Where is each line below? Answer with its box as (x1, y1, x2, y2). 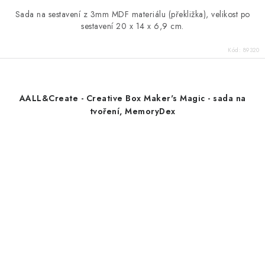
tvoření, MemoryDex (89, 105, 176, 117)
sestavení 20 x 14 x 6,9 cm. (81, 20, 184, 32)
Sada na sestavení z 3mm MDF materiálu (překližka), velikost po (15, 8, 250, 20)
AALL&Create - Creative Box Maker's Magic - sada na (19, 92, 246, 104)
